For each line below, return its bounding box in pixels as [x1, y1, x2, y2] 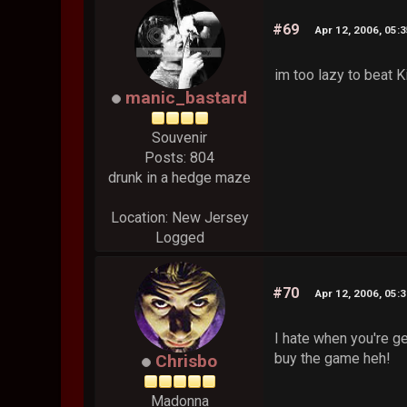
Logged [154, 228, 204, 246]
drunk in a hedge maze [108, 168, 252, 186]
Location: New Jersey [110, 208, 249, 226]
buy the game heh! [274, 349, 392, 367]
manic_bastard [125, 86, 248, 108]
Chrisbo [155, 350, 218, 372]
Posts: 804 [144, 148, 215, 166]
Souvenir [152, 128, 208, 146]
